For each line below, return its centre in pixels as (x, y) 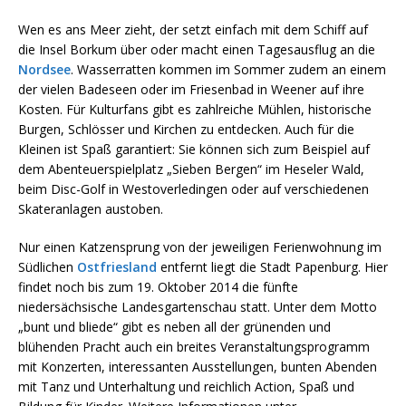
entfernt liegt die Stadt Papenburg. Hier (272, 266)
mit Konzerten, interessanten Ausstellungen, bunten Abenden (198, 366)
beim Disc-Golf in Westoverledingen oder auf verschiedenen (193, 188)
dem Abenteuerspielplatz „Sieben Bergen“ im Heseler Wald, (191, 169)
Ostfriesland (117, 266)
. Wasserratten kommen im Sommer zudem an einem (228, 69)
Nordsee (44, 69)
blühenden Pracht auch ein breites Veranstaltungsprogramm (194, 346)
